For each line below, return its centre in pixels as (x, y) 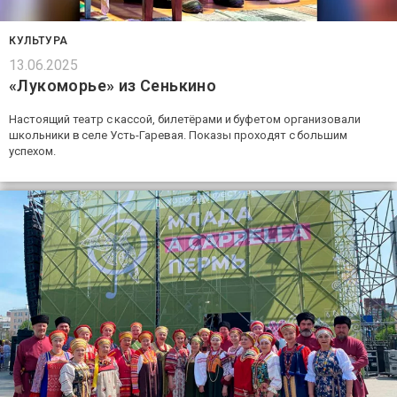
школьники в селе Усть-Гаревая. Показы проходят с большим (178, 135)
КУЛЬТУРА (39, 40)
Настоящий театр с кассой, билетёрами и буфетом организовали (185, 119)
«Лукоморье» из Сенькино (113, 85)
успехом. (32, 151)
